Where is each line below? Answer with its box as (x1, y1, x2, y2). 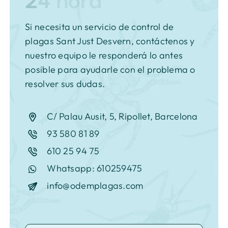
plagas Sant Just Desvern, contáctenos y (25, 35, 195, 47)
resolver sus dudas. (25, 78, 105, 90)
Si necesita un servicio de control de (25, 21, 174, 33)
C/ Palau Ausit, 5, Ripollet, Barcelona (47, 110, 198, 123)
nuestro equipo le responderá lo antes (25, 49, 183, 62)
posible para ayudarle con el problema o (25, 64, 195, 76)
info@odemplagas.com (47, 180, 144, 192)
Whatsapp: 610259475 (47, 162, 142, 175)
